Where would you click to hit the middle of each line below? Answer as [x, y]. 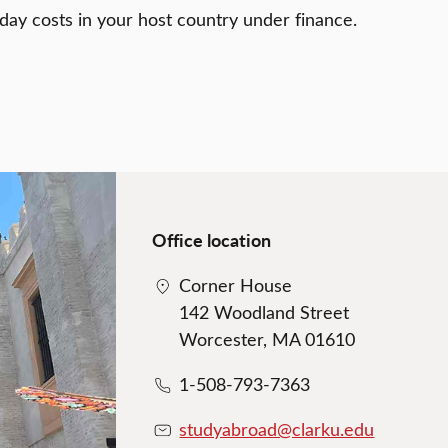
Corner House [236, 285]
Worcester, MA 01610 [267, 339]
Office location [212, 240]
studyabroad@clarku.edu [277, 429]
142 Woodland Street [264, 312]
